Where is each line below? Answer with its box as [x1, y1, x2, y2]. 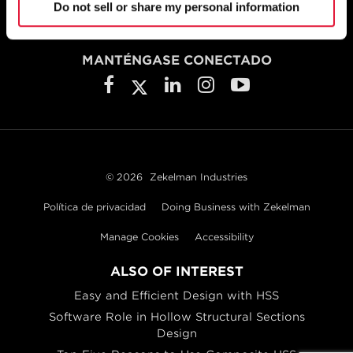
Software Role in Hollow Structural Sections [48, 310, 305, 323]
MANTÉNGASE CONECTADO [81, 53, 272, 68]
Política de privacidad [43, 200, 146, 213]
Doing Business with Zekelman [161, 200, 310, 213]
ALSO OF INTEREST [110, 263, 243, 279]
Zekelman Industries [150, 170, 247, 183]
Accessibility [194, 230, 254, 243]
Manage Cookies [99, 230, 179, 243]
